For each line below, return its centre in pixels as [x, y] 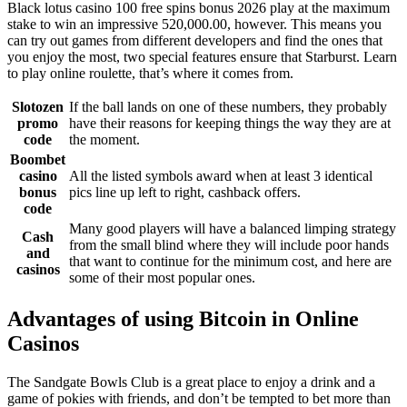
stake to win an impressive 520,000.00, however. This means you [194, 25]
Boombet [38, 160]
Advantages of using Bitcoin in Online [183, 319]
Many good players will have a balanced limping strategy [233, 229]
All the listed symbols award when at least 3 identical [221, 176]
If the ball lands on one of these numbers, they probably [228, 107]
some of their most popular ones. [162, 278]
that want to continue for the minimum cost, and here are [230, 262]
